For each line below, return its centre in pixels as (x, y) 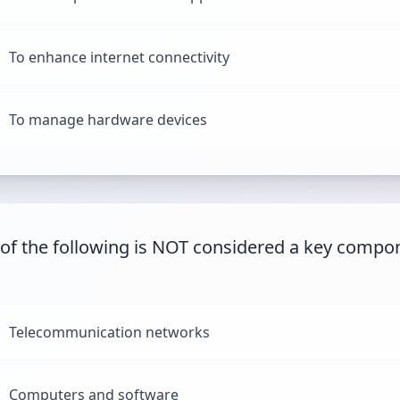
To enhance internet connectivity (119, 57)
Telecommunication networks (109, 332)
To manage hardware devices (108, 120)
